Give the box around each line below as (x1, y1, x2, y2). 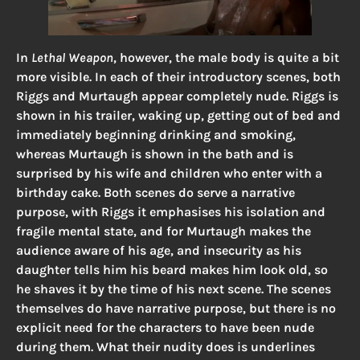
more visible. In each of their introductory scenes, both (16, 69, 341, 85)
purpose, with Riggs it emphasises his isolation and (16, 204, 325, 220)
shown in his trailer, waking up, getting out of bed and (16, 108, 341, 124)
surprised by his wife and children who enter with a (16, 166, 322, 182)
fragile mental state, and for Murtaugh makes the (16, 223, 311, 239)
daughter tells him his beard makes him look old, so (16, 262, 328, 278)
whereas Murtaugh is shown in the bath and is (16, 146, 293, 162)
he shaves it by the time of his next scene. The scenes (16, 281, 331, 297)
